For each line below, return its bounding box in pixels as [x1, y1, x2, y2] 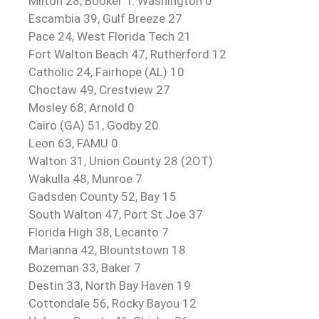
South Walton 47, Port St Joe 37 [28, 207, 203, 221]
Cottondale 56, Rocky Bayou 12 [28, 296, 197, 310]
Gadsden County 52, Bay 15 [28, 189, 177, 204]
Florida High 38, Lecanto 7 [28, 225, 169, 239]
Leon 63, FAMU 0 [28, 136, 118, 150]
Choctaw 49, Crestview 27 [28, 83, 170, 97]
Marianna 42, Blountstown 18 [28, 243, 186, 257]
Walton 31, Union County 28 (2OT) [28, 154, 213, 168]
